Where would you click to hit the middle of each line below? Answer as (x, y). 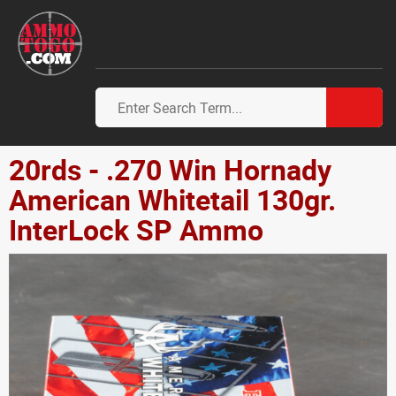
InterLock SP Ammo (136, 229)
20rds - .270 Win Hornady (170, 169)
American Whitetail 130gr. (172, 199)
